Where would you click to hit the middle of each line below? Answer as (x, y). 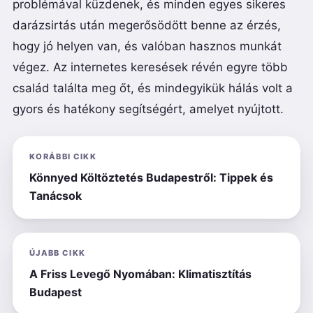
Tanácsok (56, 196)
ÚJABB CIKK (58, 253)
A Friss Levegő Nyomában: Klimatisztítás (140, 274)
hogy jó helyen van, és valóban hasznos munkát (147, 46)
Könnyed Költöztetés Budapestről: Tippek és (151, 178)
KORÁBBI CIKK (63, 157)
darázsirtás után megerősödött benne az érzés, (147, 26)
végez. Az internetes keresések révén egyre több (150, 67)
